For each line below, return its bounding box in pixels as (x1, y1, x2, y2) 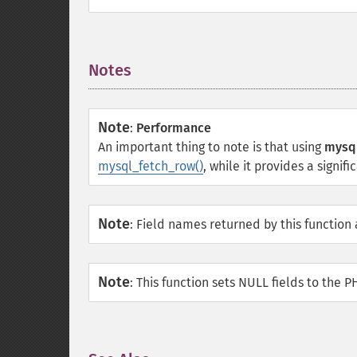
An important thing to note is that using (98, 139, 324, 155)
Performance (136, 120, 211, 135)
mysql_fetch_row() (98, 159, 203, 174)
